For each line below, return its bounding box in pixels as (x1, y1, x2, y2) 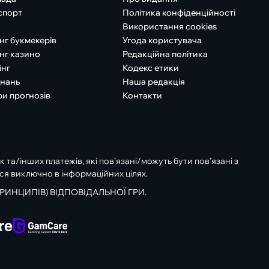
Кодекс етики (122, 62, 179, 73)
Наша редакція (122, 76, 185, 87)
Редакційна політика (122, 48, 208, 59)
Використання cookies (122, 20, 217, 32)
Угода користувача (122, 34, 202, 46)
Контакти (122, 89, 162, 101)
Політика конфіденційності (122, 7, 235, 18)
